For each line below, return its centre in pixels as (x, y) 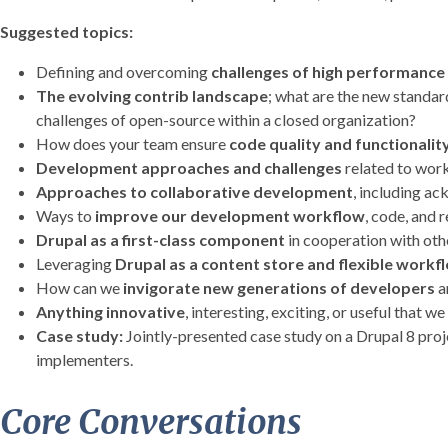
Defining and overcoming (123, 71)
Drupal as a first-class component (160, 239)
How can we (79, 287)
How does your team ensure (132, 143)
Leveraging (75, 263)
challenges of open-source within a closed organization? (226, 119)
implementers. (84, 359)
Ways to (64, 215)
